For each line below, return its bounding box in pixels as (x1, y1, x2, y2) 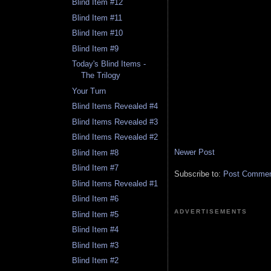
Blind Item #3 (72, 240, 119, 250)
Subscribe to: (174, 169, 223, 178)
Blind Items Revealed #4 (72, 102, 158, 111)
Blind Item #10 (72, 28, 123, 38)
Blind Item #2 (72, 256, 119, 266)
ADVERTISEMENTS (174, 207, 248, 215)
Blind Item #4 (72, 225, 119, 235)
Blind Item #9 (72, 44, 119, 53)
